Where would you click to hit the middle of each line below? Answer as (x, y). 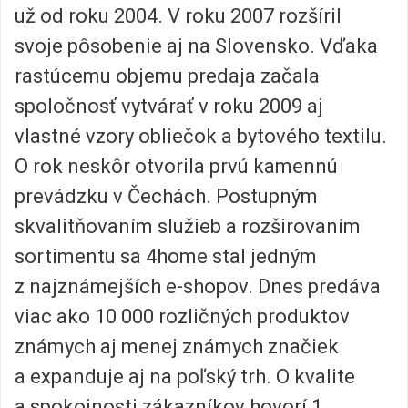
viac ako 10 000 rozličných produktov (182, 317)
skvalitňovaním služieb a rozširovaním (188, 227)
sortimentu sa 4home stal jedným (166, 257)
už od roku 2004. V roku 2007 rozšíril (178, 16)
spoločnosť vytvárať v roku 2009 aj (169, 107)
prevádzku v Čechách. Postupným (166, 197)
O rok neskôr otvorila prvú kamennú (176, 167)
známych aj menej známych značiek (177, 347)
